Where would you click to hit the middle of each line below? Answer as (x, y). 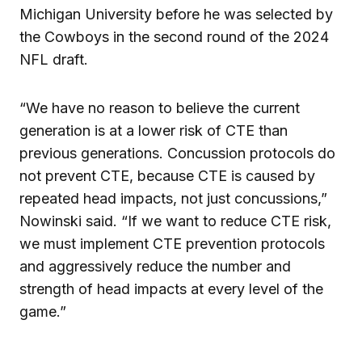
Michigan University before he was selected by (176, 14)
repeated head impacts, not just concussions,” (173, 198)
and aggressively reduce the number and (155, 266)
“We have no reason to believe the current (160, 107)
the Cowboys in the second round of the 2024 (174, 36)
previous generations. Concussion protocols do (177, 153)
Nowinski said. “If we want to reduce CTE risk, (175, 221)
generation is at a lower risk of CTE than (154, 130)
